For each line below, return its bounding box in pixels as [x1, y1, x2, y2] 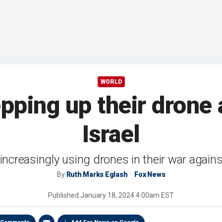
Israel [82, 120, 140, 149]
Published [48, 191, 80, 200]
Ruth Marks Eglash [66, 170, 128, 179]
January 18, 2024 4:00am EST [80, 191, 174, 200]
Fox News [134, 170, 166, 179]
